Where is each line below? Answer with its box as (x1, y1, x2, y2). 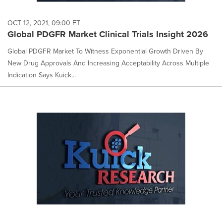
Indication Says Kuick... (7, 69, 76, 80)
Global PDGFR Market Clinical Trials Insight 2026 (7, 27, 208, 41)
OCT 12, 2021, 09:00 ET (7, 17, 80, 28)
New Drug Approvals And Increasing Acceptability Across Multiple (7, 57, 209, 68)
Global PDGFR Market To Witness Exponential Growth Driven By (7, 46, 203, 56)
